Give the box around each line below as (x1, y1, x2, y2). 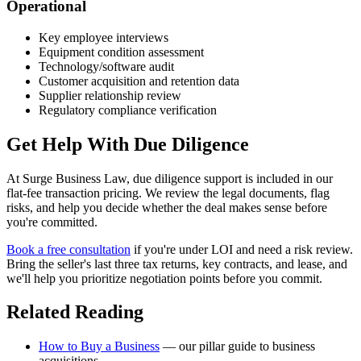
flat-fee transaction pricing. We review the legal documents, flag (6, 185, 330, 200)
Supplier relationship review (39, 88, 181, 102)
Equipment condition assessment (39, 44, 204, 59)
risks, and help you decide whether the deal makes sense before (6, 200, 327, 214)
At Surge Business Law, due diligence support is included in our (6, 171, 333, 185)
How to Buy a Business (39, 339, 160, 354)
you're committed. (6, 214, 98, 229)
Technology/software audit (39, 59, 174, 73)
